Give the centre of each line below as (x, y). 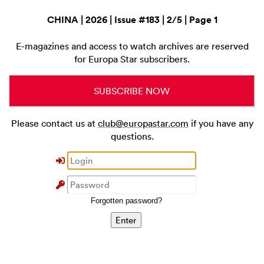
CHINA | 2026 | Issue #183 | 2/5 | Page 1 (132, 20)
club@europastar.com (143, 123)
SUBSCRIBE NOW (132, 91)
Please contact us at (54, 123)
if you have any (221, 123)
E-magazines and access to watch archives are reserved (132, 46)
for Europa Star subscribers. (132, 59)
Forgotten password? (126, 201)
